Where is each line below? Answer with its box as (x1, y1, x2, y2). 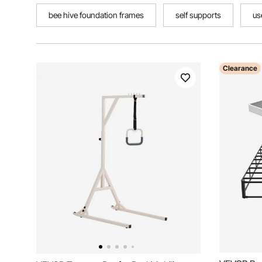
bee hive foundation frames (49, 10, 144, 20)
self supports (175, 10, 221, 20)
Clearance (223, 64, 257, 73)
